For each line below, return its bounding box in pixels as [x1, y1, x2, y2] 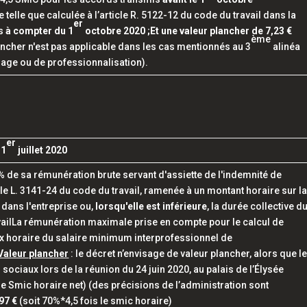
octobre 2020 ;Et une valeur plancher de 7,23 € [83, 25, 293, 36]
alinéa [271, 41, 301, 52]
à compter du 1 [5, 25, 74, 36]
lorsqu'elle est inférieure [95, 201, 208, 212]
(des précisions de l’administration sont [86, 280, 269, 291]
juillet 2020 [16, 145, 68, 156]
